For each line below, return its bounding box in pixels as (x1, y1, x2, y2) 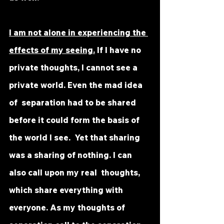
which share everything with (9, 185, 125, 195)
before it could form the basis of (9, 115, 141, 125)
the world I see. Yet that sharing (9, 132, 142, 142)
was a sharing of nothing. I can (9, 150, 134, 160)
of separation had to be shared (9, 97, 138, 107)
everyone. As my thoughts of (9, 202, 129, 212)
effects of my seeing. (9, 45, 95, 55)
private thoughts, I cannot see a (9, 62, 139, 72)
